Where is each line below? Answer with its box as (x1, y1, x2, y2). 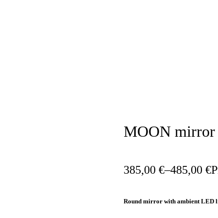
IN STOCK (167, 102, 194, 108)
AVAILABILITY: (128, 102, 167, 108)
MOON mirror (124, 123, 215, 141)
